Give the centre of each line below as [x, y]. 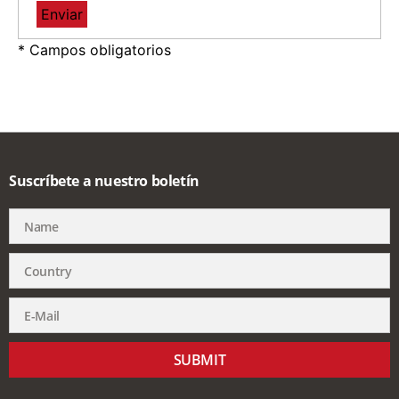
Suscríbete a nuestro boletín [104, 181]
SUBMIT [199, 360]
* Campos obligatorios [94, 50]
